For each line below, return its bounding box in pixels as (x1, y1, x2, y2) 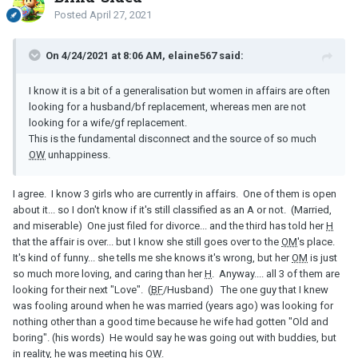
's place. (297, 235, 335, 248)
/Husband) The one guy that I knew (163, 283, 328, 296)
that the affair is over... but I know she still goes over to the (13, 235, 281, 248)
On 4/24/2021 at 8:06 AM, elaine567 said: (46, 49, 244, 62)
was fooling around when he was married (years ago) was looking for (13, 299, 333, 312)
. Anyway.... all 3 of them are (212, 267, 340, 280)
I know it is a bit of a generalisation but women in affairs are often (29, 84, 330, 97)
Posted (54, 8, 89, 21)
